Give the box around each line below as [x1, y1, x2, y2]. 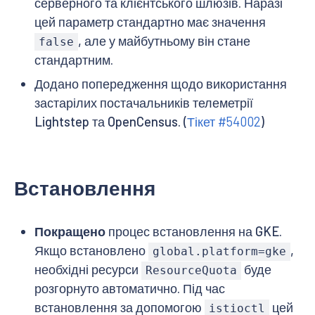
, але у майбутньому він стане [78, 33, 251, 49]
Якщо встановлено [34, 243, 148, 259]
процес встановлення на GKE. [105, 224, 282, 240]
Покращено [34, 224, 105, 240]
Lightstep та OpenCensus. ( [34, 114, 187, 130]
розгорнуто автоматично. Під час [34, 281, 225, 297]
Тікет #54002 [186, 114, 261, 130]
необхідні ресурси [34, 262, 141, 278]
